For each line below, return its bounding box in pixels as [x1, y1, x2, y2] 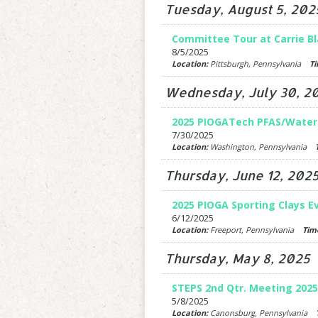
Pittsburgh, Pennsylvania [207, 58, 309, 69]
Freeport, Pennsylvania [207, 224, 302, 235]
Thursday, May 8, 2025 [164, 250, 310, 266]
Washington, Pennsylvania [207, 141, 315, 152]
